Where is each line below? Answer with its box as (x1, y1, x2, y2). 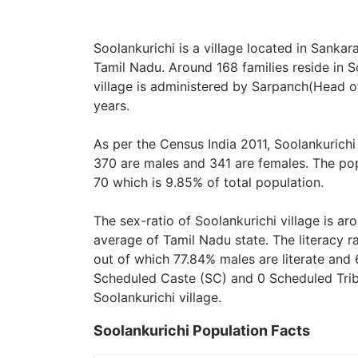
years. (93, 97, 129, 113)
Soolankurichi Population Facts (93, 322, 310, 339)
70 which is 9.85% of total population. (93, 174, 324, 190)
